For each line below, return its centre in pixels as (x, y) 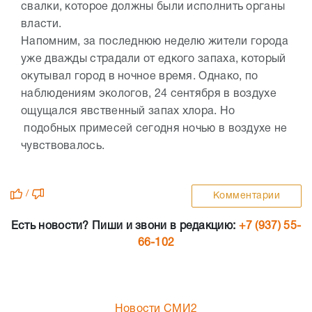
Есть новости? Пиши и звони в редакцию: (125, 226)
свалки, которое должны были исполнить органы (153, 7)
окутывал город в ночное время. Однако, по (140, 77)
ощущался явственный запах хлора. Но (128, 111)
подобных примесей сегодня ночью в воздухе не (154, 129)
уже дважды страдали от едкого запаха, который (154, 59)
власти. (43, 24)
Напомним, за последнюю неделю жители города (155, 42)
